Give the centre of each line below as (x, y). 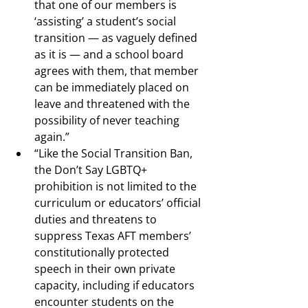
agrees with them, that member (118, 71)
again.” (52, 137)
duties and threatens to (97, 219)
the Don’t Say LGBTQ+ (92, 170)
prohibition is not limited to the (117, 186)
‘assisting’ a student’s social (107, 21)
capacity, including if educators (116, 285)
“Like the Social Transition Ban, (115, 153)
